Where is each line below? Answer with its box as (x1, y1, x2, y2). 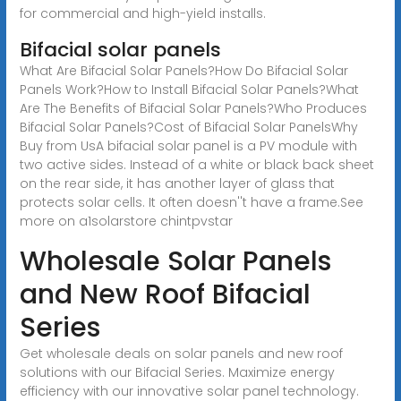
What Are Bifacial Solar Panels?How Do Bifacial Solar (19, 61, 348, 80)
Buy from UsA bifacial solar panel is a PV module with (19, 136, 357, 155)
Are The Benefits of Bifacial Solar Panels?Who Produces (19, 98, 367, 117)
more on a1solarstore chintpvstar (19, 211, 233, 230)
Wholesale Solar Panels (19, 242, 331, 280)
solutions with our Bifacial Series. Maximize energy (19, 363, 335, 381)
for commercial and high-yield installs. (19, 4, 266, 22)
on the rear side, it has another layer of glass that (19, 174, 335, 192)
